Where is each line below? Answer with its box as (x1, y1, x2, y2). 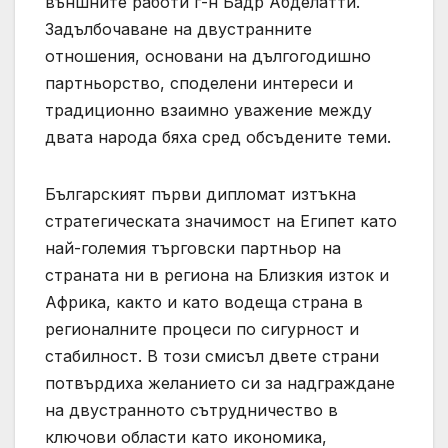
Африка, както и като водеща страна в (45, 292, 363, 313)
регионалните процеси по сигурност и (45, 319, 359, 340)
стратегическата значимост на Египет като (45, 211, 397, 232)
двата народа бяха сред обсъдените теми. (45, 127, 391, 148)
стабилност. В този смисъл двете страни (45, 346, 379, 367)
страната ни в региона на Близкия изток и (45, 265, 389, 286)
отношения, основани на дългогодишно (45, 46, 371, 67)
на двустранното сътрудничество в (45, 400, 338, 421)
